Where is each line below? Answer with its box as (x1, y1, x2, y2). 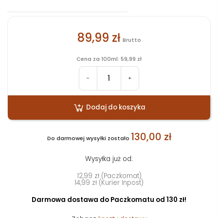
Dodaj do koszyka (86, 102, 145, 112)
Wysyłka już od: (85, 154, 133, 163)
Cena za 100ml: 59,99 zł (76, 54, 142, 63)
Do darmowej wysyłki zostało (47, 134, 131, 142)
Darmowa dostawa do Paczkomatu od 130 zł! (32, 195, 186, 204)
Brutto (122, 36, 141, 44)
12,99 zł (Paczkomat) (76, 171, 142, 181)
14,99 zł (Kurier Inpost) (74, 178, 144, 187)
